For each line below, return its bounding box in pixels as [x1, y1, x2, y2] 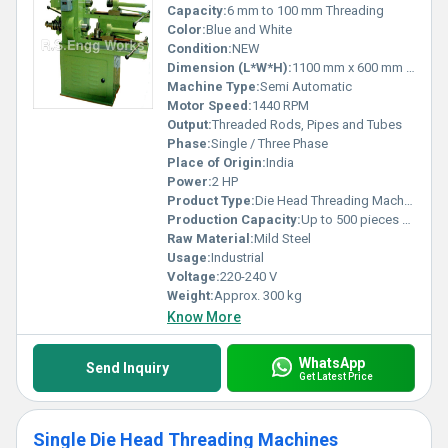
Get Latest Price [298, 370, 373, 382]
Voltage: [167, 269, 220, 284]
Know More [167, 309, 241, 325]
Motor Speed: [167, 98, 252, 113]
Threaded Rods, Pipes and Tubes [212, 117, 402, 132]
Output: [167, 117, 212, 132]
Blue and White [206, 22, 292, 37]
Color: [167, 22, 206, 37]
